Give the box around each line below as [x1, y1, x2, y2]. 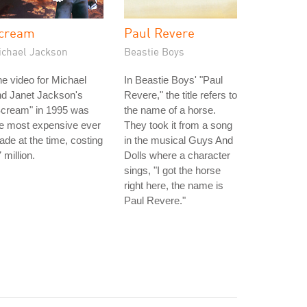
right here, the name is [124, 180, 223, 191]
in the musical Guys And [124, 134, 233, 146]
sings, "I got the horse [124, 164, 221, 176]
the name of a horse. [124, 104, 216, 116]
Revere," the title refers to [124, 89, 237, 101]
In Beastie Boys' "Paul [124, 74, 223, 86]
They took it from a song [124, 119, 232, 131]
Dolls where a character [124, 149, 230, 161]
